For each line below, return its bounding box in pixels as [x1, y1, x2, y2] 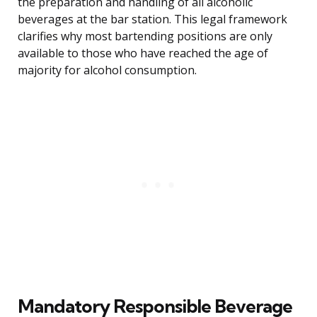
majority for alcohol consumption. [18, 62, 197, 79]
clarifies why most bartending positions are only [18, 28, 272, 45]
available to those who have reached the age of [18, 45, 268, 62]
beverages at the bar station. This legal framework [18, 11, 287, 28]
